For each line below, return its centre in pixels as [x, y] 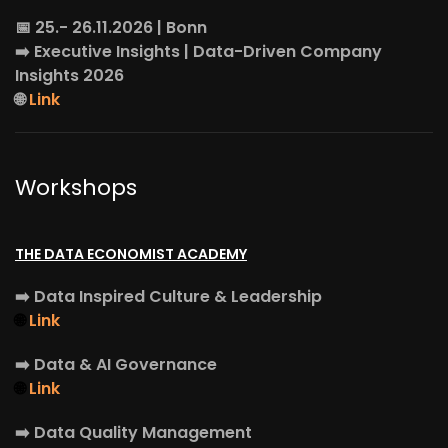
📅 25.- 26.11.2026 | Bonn [111, 27]
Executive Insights [107, 51]
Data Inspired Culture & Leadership [178, 296]
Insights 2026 [69, 75]
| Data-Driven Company [283, 51]
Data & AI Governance [125, 364]
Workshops [76, 187]
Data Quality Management [143, 432]
